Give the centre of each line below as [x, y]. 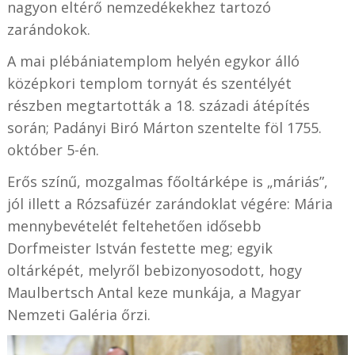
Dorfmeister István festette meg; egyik [139, 248]
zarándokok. [48, 30]
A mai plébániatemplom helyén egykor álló [153, 61]
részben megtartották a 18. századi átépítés [158, 106]
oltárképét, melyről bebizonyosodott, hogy [154, 271]
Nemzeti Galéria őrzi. [78, 315]
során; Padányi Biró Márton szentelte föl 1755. [164, 128]
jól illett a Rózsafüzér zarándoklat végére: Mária [170, 204]
